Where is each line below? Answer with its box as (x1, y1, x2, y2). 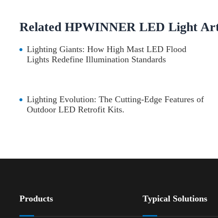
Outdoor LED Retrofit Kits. (27, 105, 125, 115)
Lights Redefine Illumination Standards (27, 54, 166, 65)
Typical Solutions (142, 194, 207, 204)
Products (19, 194, 54, 204)
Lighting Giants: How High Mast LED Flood (27, 44, 187, 54)
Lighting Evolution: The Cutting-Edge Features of (27, 94, 204, 105)
